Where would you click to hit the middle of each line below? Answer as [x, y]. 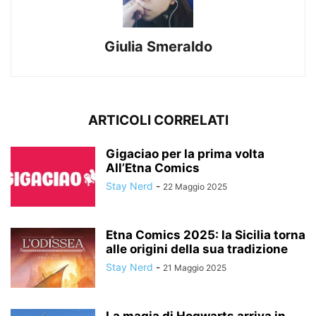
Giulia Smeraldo [158, 46]
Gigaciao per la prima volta [185, 153]
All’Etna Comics [154, 168]
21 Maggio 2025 [195, 267]
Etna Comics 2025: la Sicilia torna [206, 235]
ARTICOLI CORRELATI [158, 120]
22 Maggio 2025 [195, 186]
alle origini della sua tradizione [198, 249]
